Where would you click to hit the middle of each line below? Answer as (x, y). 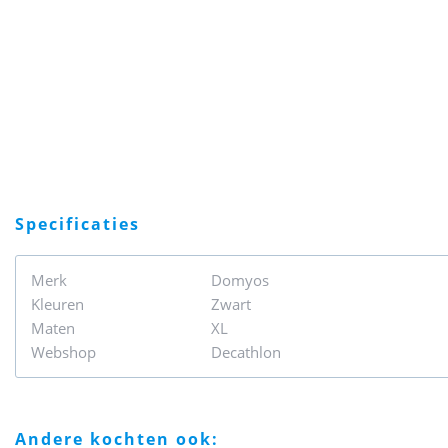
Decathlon (246, 352)
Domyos (240, 280)
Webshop (63, 352)
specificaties (83, 224)
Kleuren (57, 304)
